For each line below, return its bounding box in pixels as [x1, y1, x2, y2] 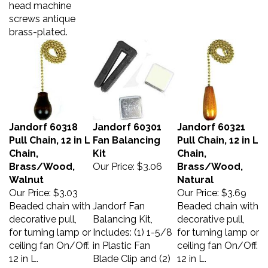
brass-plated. [9, 20, 68, 32]
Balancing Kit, [93, 208, 153, 219]
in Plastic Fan [93, 234, 150, 245]
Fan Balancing [93, 129, 160, 140]
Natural [177, 168, 214, 179]
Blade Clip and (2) [93, 247, 170, 258]
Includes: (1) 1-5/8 [93, 221, 172, 232]
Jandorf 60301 [93, 115, 162, 127]
